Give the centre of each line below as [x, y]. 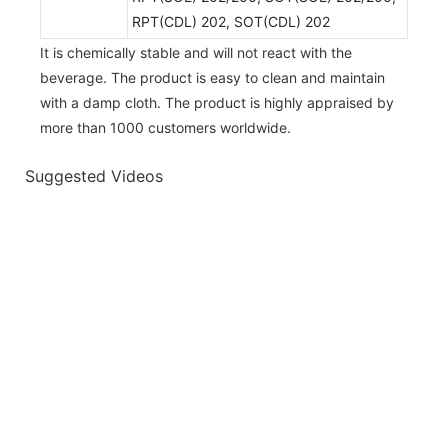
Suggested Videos [94, 176]
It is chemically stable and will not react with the [196, 52]
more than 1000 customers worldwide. [165, 127]
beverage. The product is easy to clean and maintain [212, 77]
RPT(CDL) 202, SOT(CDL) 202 [231, 21]
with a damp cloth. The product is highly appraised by [217, 102]
